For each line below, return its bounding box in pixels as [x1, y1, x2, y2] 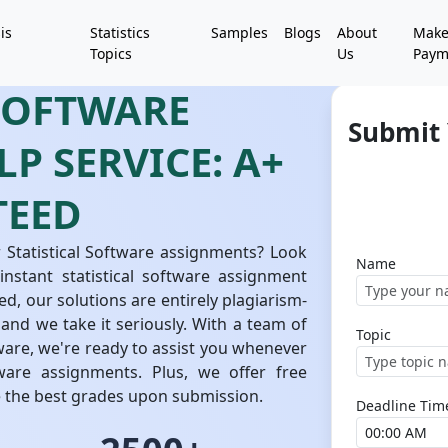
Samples [210, 23, 268, 42]
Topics [89, 44, 132, 63]
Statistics [89, 23, 150, 42]
